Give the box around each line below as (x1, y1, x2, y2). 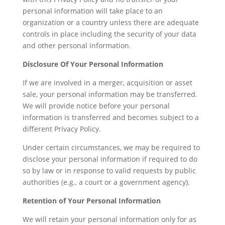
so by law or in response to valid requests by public (22, 166, 196, 175)
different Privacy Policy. (22, 124, 101, 134)
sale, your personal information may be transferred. (22, 89, 197, 99)
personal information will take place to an (22, 6, 163, 16)
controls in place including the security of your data (22, 29, 196, 39)
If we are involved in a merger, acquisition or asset (22, 78, 192, 87)
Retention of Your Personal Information (22, 196, 161, 205)
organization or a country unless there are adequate (22, 18, 199, 27)
